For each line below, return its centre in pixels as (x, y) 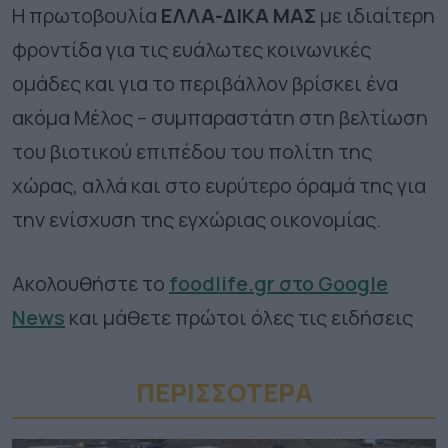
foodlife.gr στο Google (278, 284)
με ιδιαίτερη (375, 16)
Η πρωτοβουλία (86, 16)
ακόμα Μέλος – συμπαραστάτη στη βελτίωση (220, 118)
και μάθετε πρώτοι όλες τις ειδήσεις (239, 318)
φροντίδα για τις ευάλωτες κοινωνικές (191, 50)
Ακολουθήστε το (90, 284)
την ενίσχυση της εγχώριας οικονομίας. (198, 220)
